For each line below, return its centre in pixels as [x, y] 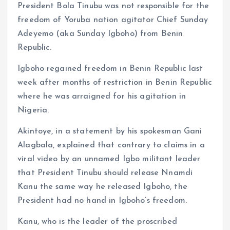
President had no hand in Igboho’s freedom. [102, 201]
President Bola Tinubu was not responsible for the [113, 6]
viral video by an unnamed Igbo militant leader [109, 159]
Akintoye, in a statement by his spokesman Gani [110, 132]
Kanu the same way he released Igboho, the [102, 187]
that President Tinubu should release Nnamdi [105, 173]
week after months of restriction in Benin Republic [115, 83]
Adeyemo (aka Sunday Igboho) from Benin [100, 34]
